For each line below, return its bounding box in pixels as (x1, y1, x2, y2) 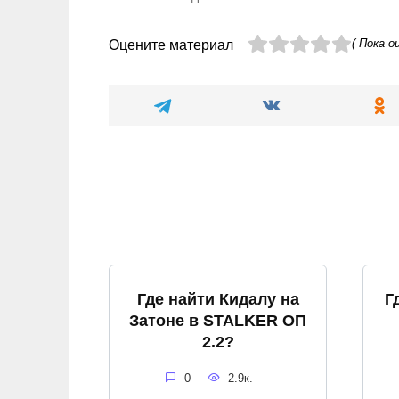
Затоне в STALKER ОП (129, 311, 306, 330)
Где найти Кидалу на (136, 289, 299, 308)
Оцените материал (109, 37, 233, 53)
